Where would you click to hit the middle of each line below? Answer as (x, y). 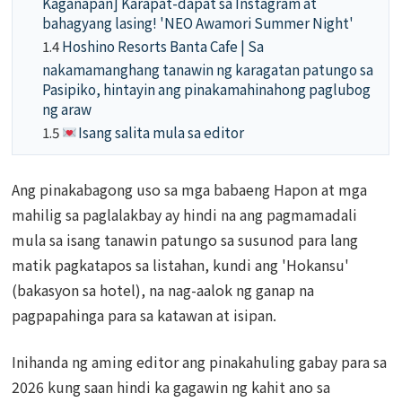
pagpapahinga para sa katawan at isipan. (144, 315)
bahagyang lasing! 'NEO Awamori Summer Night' (198, 22)
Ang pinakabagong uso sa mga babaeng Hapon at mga (190, 189)
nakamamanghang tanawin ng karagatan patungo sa (208, 69)
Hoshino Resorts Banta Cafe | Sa (162, 45)
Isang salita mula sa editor (161, 131)
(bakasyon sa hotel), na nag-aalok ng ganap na (163, 289)
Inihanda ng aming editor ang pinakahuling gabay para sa (200, 361)
